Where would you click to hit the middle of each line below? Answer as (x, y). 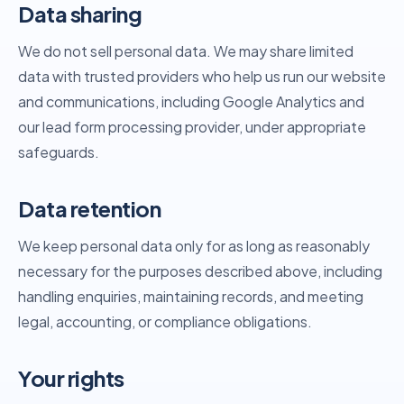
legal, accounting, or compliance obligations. (165, 321)
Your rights (71, 378)
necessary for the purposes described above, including (200, 271)
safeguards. (59, 152)
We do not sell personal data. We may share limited (186, 51)
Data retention (90, 208)
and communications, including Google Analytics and (191, 101)
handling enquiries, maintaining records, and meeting (191, 296)
